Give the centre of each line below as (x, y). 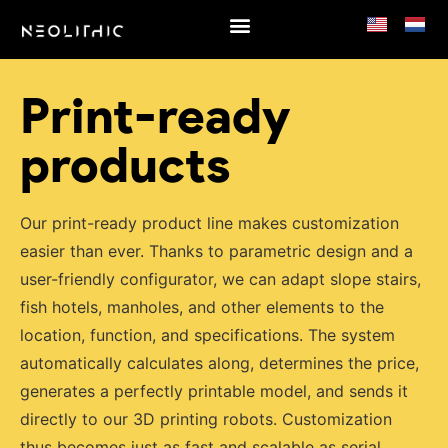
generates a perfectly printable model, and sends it (214, 391)
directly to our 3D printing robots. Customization (206, 419)
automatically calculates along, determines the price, (219, 363)
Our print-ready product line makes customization (209, 223)
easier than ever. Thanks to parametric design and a (216, 251)
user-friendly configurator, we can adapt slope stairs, (220, 279)
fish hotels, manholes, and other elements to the (202, 307)
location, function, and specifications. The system (207, 335)
